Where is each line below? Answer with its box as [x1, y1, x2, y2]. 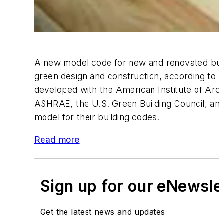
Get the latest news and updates [40, 206, 165, 217]
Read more [34, 134, 80, 145]
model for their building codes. [34, 111, 160, 122]
